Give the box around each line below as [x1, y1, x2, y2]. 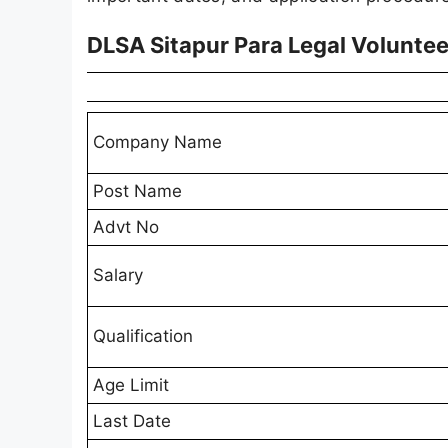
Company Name [93, 132, 222, 153]
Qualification [93, 326, 193, 347]
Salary [93, 265, 143, 286]
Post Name [93, 181, 182, 202]
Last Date [93, 411, 171, 432]
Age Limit [93, 375, 169, 396]
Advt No [93, 217, 159, 238]
